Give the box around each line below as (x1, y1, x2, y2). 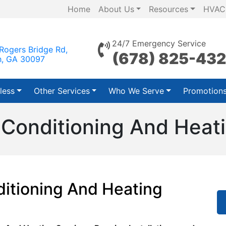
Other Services (33, 86, 90, 96)
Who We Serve (108, 86, 164, 96)
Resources (149, 4, 189, 14)
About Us (98, 4, 134, 14)
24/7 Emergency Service (111, 38, 206, 48)
